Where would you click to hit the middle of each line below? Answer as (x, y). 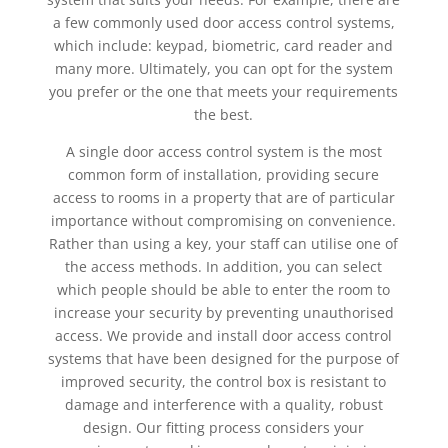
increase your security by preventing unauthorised (223, 312)
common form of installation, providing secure (224, 174)
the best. (224, 114)
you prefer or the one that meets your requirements (224, 91)
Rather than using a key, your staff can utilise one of (224, 243)
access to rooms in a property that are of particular (223, 197)
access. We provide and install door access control (224, 335)
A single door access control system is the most (223, 151)
